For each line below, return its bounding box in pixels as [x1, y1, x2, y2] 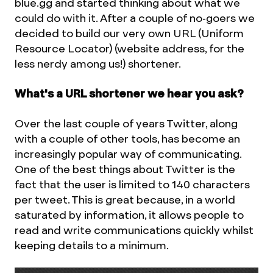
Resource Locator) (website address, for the [15, 41, 244, 55]
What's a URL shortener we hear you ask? [15, 87, 244, 101]
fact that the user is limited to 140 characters [15, 177, 250, 191]
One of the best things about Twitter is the [15, 162, 235, 176]
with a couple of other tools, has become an [15, 132, 240, 146]
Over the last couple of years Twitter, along [15, 116, 238, 130]
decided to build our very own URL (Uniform [15, 26, 244, 40]
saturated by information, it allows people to [15, 208, 244, 222]
